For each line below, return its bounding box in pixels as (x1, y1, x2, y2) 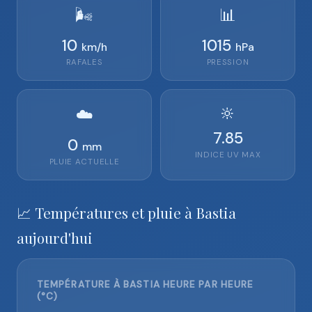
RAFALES (65, 57, 103, 68)
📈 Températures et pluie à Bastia (17, 203, 236, 222)
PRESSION (206, 57, 249, 68)
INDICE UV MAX (194, 150, 261, 160)
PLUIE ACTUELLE (49, 157, 120, 167)
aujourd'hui (17, 228, 93, 247)
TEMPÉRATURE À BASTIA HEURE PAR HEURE (37, 279, 254, 290)
